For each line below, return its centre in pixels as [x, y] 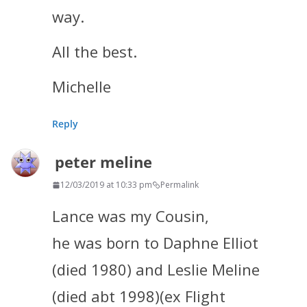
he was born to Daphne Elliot [155, 243]
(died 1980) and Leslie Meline [156, 270]
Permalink [180, 185]
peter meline [103, 162]
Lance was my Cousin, [131, 216]
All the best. [95, 52]
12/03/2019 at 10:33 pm [106, 185]
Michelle [82, 87]
